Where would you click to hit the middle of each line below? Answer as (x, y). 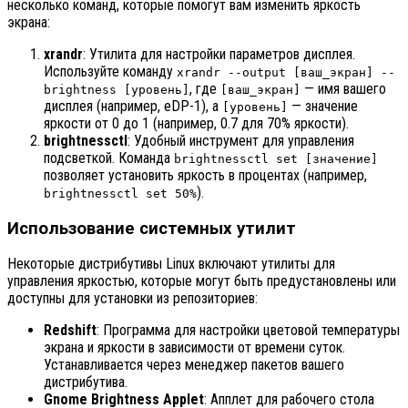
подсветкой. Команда (109, 158)
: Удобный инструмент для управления (241, 141)
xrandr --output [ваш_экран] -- (286, 73)
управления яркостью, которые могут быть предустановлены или (202, 281)
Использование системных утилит (152, 228)
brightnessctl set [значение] (276, 159)
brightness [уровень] (117, 90)
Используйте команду (110, 72)
